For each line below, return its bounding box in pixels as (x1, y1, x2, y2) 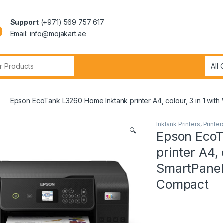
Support (10, 17, 39, 26)
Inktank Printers (156, 120, 200, 128)
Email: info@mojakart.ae (10, 29, 86, 38)
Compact (156, 176, 209, 192)
